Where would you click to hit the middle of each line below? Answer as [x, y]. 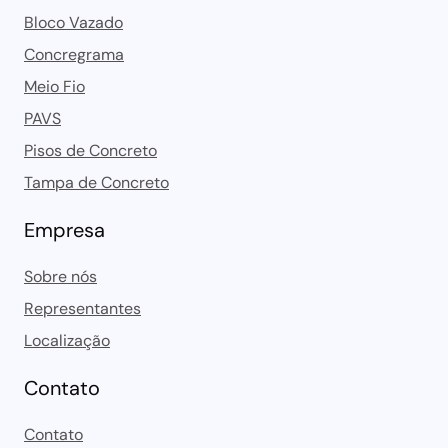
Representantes [82, 308]
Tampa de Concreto [96, 182]
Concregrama [74, 54]
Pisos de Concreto [90, 150]
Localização [67, 340]
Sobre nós [60, 276]
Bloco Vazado [73, 22]
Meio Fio [54, 86]
